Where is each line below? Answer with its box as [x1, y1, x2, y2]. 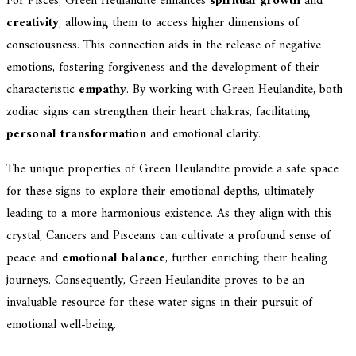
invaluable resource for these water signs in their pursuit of [6, 292, 312, 315]
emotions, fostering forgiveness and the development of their [6, 56, 319, 79]
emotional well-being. [6, 314, 116, 337]
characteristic [6, 79, 79, 102]
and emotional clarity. [146, 123, 261, 146]
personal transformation [6, 123, 146, 146]
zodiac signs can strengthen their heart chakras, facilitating [6, 101, 310, 124]
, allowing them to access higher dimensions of [59, 12, 299, 35]
